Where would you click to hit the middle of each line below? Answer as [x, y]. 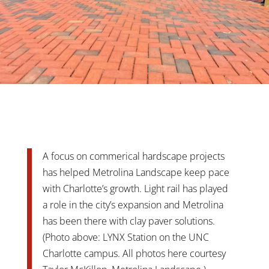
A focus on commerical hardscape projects [133, 156]
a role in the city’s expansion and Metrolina [133, 204]
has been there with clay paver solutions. [128, 221]
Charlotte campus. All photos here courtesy [134, 253]
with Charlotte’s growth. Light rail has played [135, 188]
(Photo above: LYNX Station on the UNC [125, 237]
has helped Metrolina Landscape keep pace [136, 172]
